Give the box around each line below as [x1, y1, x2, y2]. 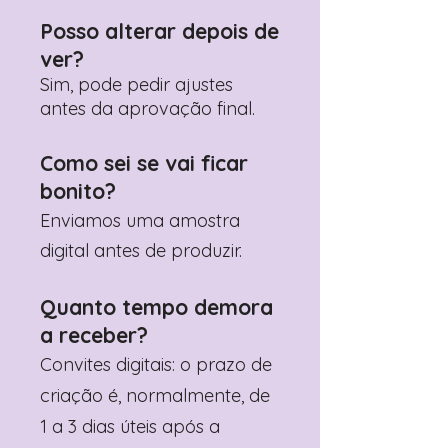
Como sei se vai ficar [40, 150, 248, 176]
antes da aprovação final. [40, 97, 255, 120]
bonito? [40, 178, 116, 204]
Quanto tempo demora [40, 294, 273, 320]
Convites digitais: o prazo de [40, 353, 272, 376]
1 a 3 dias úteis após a [40, 415, 220, 438]
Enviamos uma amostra [40, 209, 240, 232]
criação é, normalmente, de [40, 384, 270, 407]
